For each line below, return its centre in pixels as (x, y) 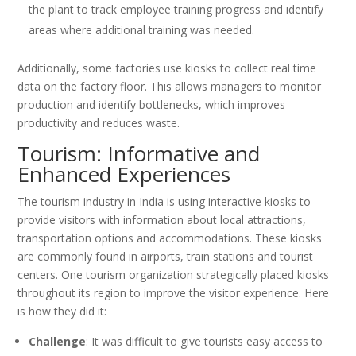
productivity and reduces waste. (99, 123)
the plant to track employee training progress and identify (176, 10)
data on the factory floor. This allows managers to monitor (170, 87)
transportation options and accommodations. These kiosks (170, 238)
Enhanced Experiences (124, 174)
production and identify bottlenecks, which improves (152, 105)
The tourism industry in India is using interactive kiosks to (164, 202)
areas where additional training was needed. (142, 30)
